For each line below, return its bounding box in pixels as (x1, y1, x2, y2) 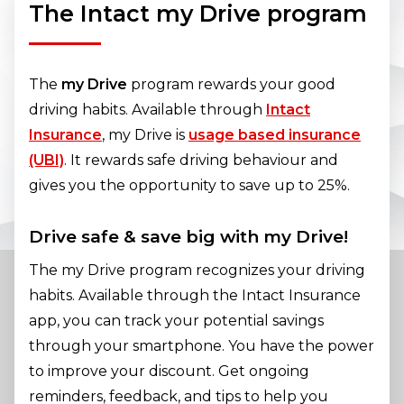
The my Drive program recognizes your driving (29, 262, 365, 280)
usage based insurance (188, 126, 361, 144)
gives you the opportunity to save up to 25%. (29, 177, 350, 195)
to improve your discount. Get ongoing (29, 363, 309, 381)
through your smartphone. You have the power (29, 337, 374, 355)
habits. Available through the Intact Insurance (29, 287, 361, 305)
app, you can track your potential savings (29, 312, 324, 330)
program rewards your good (131, 76, 335, 94)
